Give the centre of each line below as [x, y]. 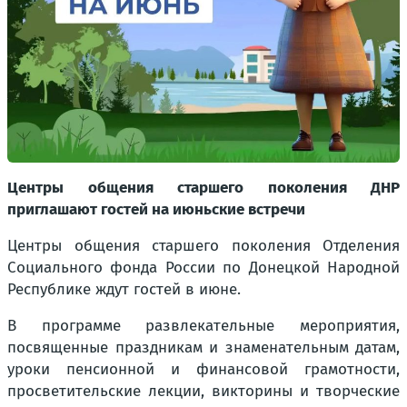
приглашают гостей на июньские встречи [156, 209]
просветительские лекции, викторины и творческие [203, 391]
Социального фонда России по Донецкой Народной [203, 268]
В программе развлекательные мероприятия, [203, 326]
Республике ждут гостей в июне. [124, 289]
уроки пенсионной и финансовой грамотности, [203, 369]
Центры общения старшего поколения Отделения [203, 246]
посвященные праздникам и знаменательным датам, [203, 347]
